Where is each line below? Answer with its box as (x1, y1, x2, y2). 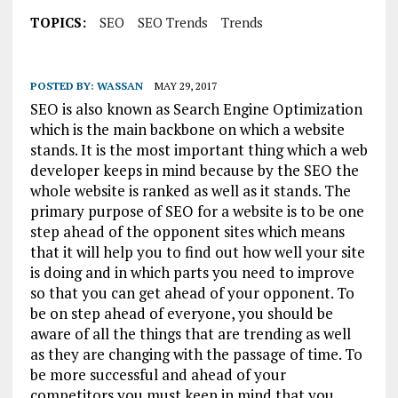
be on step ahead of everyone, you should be (29, 303, 333, 323)
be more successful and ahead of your (29, 364, 286, 385)
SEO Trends (137, 13, 208, 31)
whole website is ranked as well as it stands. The (29, 180, 351, 201)
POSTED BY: (29, 79, 97, 92)
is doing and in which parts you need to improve (29, 262, 354, 283)
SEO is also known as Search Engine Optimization (29, 99, 362, 119)
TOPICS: (29, 13, 86, 31)
